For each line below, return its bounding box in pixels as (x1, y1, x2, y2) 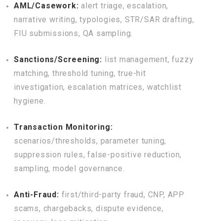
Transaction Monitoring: (14, 122, 113, 132)
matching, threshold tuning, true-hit (14, 69, 146, 78)
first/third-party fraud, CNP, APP (59, 190, 185, 199)
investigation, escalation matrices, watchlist (14, 82, 182, 92)
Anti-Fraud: (14, 190, 59, 199)
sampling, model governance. (14, 164, 125, 173)
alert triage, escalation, (78, 1, 169, 10)
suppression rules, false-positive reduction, (14, 150, 182, 159)
